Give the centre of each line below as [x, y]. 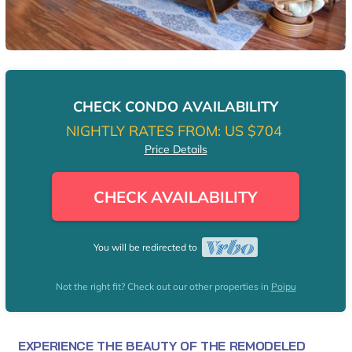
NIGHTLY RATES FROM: [143, 131]
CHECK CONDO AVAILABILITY [176, 106]
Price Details [176, 149]
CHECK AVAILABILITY [176, 196]
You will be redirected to [148, 247]
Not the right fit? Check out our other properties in [163, 287]
